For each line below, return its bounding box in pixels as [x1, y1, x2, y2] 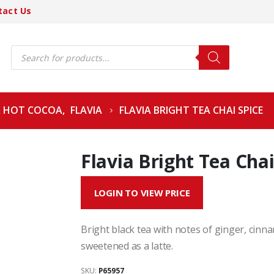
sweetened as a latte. [81, 239, 173, 253]
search [10, 51, 37, 63]
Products [10, 43, 46, 54]
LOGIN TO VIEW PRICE [94, 187, 190, 199]
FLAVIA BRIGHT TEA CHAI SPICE [119, 103, 263, 117]
